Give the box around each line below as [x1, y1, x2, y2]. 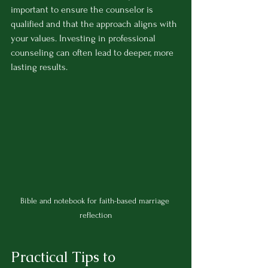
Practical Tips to [11, 248, 119, 267]
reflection [80, 211, 112, 220]
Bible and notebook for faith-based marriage [20, 196, 172, 206]
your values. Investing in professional [11, 33, 158, 44]
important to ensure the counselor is [11, 4, 156, 16]
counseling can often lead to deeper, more [11, 47, 176, 59]
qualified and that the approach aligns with [11, 19, 179, 30]
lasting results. [11, 62, 68, 73]
